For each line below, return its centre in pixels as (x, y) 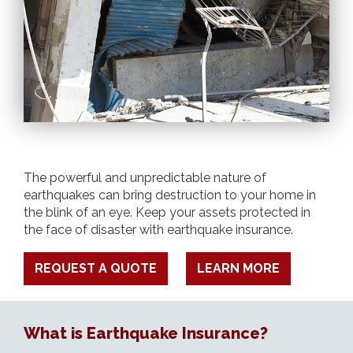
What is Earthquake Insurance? (146, 333)
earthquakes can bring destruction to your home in (170, 195)
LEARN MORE (238, 268)
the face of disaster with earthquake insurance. (158, 229)
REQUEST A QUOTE (96, 268)
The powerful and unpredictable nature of (145, 177)
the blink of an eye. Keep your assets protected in (167, 212)
